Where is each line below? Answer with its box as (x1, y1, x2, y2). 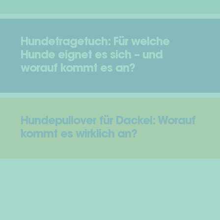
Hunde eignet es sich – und (20, 50, 163, 62)
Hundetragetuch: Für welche (20, 37, 169, 49)
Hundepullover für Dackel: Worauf (20, 116, 195, 128)
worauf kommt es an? (20, 63, 135, 75)
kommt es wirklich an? (20, 129, 137, 141)
